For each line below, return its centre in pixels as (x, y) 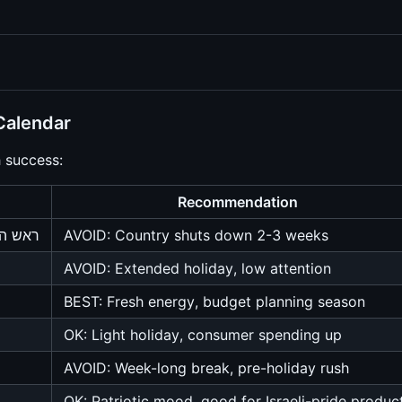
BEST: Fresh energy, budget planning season (214, 302)
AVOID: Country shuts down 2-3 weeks (196, 236)
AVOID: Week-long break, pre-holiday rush (206, 368)
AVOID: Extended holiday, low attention (197, 269)
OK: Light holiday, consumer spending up (203, 335)
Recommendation (238, 202)
